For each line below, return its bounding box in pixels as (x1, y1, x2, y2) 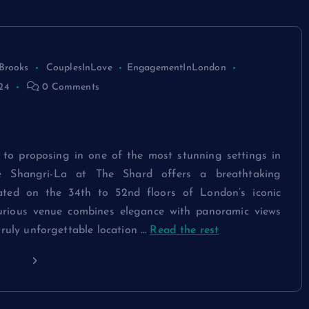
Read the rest (150, 225, 219, 237)
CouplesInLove (46, 62, 112, 73)
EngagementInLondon (126, 62, 226, 73)
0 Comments (39, 82, 99, 93)
